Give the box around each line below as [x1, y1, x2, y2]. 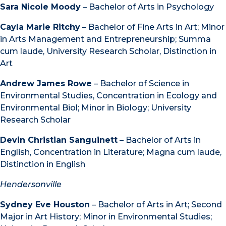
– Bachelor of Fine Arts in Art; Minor [80, 22, 224, 32]
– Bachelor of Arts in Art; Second [90, 199, 222, 209]
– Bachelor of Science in [92, 78, 189, 88]
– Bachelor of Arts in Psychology [81, 2, 214, 12]
